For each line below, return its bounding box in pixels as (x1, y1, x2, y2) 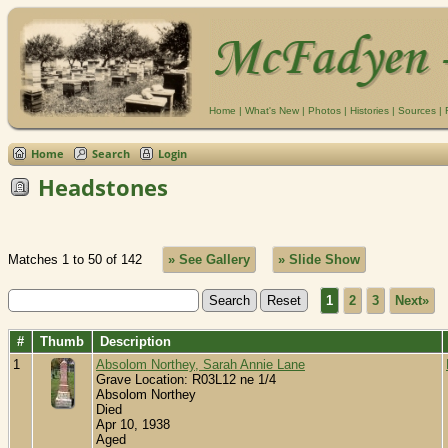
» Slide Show (278, 252, 360, 268)
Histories (350, 105, 389, 116)
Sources (398, 105, 436, 116)
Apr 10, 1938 (96, 417, 170, 433)
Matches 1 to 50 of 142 (8, 252, 162, 268)
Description (96, 334, 175, 350)
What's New (245, 105, 299, 116)
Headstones (38, 172, 168, 202)
